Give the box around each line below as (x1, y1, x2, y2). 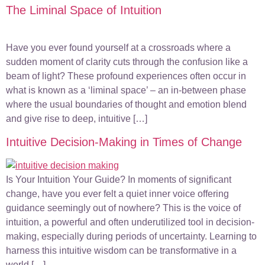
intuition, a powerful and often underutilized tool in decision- (6, 216, 254, 227)
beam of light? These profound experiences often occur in (6, 71, 246, 82)
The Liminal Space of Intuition (6, 4, 161, 17)
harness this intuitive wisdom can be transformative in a (6, 245, 237, 256)
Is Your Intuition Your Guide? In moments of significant (6, 174, 231, 185)
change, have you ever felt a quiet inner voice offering (6, 188, 229, 199)
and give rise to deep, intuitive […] (6, 114, 147, 124)
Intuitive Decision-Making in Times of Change (6, 135, 242, 148)
